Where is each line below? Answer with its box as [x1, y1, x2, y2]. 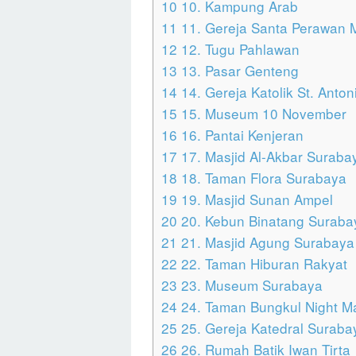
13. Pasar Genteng [177, 60, 299, 81]
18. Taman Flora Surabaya [177, 168, 346, 188]
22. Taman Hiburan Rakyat [177, 253, 347, 274]
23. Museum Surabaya [177, 275, 323, 296]
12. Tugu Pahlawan [177, 39, 300, 60]
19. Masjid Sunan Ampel [177, 189, 333, 210]
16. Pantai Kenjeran [177, 125, 304, 145]
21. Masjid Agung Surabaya [177, 232, 354, 253]
